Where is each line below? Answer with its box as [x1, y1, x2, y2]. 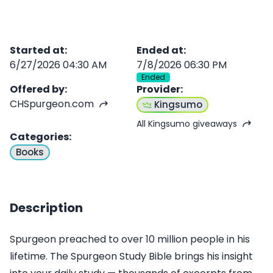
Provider [136, 82, 180, 96]
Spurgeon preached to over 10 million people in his [10, 232, 250, 246]
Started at [10, 43, 65, 57]
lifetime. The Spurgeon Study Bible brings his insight [10, 249, 253, 263]
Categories [10, 130, 69, 144]
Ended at [136, 43, 183, 57]
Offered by [10, 82, 65, 96]
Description [10, 199, 83, 216]
